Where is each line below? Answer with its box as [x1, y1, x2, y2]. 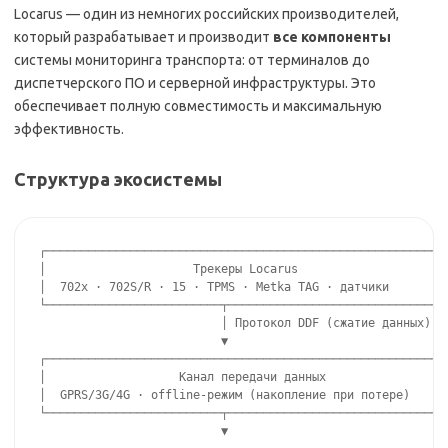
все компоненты [273, 29, 391, 46]
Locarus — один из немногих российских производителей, [14, 6, 399, 23]
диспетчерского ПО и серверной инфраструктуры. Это [14, 75, 376, 92]
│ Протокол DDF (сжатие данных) [39, 316, 431, 331]
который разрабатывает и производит [14, 29, 273, 46]
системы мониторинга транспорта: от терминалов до [14, 52, 370, 69]
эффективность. [14, 121, 124, 138]
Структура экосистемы [14, 169, 222, 190]
